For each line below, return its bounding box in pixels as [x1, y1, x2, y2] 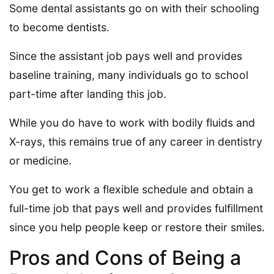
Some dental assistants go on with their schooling [9, 1, 259, 15]
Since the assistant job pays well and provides [9, 49, 242, 62]
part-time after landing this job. [9, 87, 166, 100]
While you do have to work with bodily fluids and [9, 116, 255, 129]
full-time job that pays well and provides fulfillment [9, 201, 263, 215]
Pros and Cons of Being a [9, 245, 241, 270]
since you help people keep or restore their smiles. [9, 220, 265, 234]
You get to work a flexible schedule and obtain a [9, 182, 253, 196]
